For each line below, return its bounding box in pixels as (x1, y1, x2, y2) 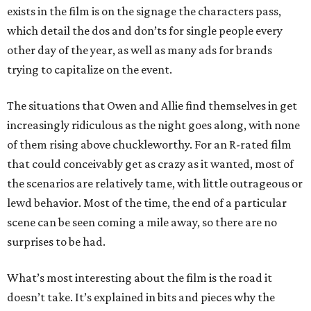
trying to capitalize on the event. (7, 62, 172, 77)
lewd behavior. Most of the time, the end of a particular (7, 196, 287, 210)
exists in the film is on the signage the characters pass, (7, 4, 281, 19)
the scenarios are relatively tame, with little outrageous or (7, 176, 303, 191)
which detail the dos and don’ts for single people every (7, 24, 283, 38)
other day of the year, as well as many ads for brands (7, 43, 272, 58)
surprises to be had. (7, 235, 106, 249)
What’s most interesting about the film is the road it (7, 271, 272, 285)
